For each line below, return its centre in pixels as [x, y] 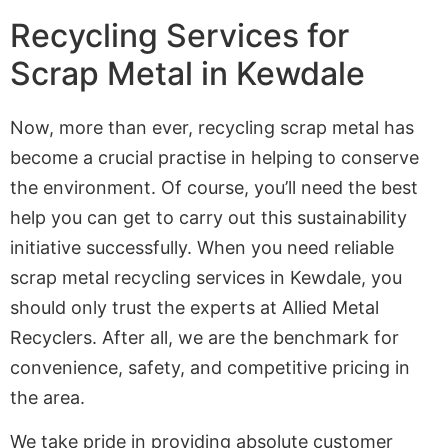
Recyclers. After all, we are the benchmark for [204, 337]
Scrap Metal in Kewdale [187, 73]
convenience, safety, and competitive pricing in [210, 367]
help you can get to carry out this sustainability [208, 217]
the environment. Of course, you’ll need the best [214, 187]
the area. [47, 397]
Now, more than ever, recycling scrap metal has [212, 127]
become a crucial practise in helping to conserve [214, 157]
